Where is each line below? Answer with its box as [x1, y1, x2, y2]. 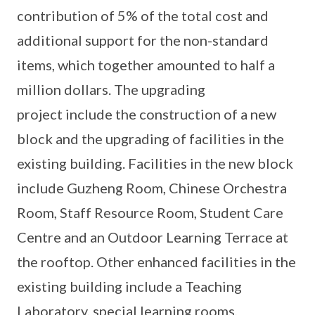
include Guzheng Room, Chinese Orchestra [17, 179, 287, 196]
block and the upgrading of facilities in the [17, 129, 284, 147]
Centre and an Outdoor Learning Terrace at [17, 228, 288, 245]
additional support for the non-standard [17, 31, 269, 49]
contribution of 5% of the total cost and [17, 6, 269, 24]
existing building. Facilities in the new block [17, 154, 293, 172]
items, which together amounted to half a [17, 56, 275, 73]
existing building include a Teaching [17, 277, 242, 295]
